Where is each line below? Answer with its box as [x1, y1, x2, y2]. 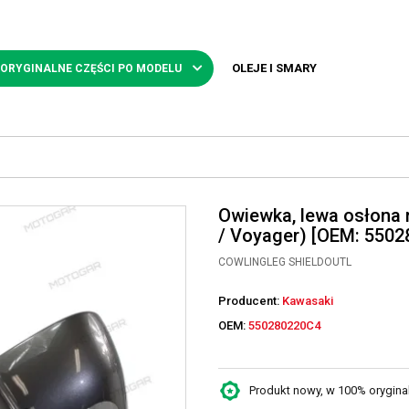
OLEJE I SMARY [232, 60, 317, 75]
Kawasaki [282, 294, 333, 308]
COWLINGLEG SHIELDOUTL [218, 256, 351, 268]
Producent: [218, 294, 282, 308]
